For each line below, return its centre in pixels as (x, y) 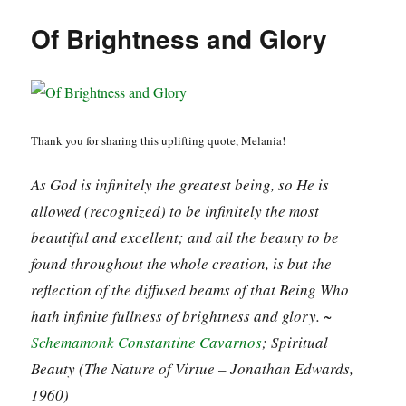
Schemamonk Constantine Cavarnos (147, 343)
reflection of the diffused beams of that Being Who (190, 290)
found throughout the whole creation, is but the (182, 264)
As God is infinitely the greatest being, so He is (180, 185)
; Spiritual (295, 343)
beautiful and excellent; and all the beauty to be (185, 237)
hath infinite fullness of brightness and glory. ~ (182, 316)
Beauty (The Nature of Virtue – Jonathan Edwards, (193, 369)
